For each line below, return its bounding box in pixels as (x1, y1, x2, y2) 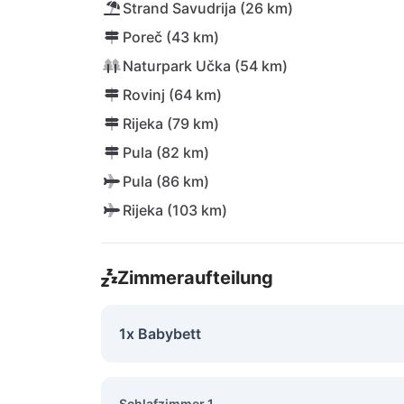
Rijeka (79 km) (123, 115, 219, 133)
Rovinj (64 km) (123, 86, 222, 104)
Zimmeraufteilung (116, 267, 273, 289)
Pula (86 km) (123, 172, 209, 190)
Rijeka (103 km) (123, 201, 227, 219)
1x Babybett (119, 325, 201, 343)
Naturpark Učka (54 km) (123, 57, 288, 75)
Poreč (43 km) (123, 28, 219, 46)
